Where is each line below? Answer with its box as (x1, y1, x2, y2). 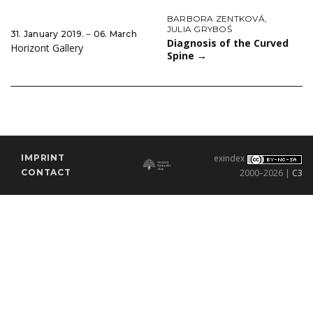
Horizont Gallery (10, 41, 83, 54)
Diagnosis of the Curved (167, 36, 289, 50)
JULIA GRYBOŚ (167, 24, 232, 35)
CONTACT (21, 167, 71, 178)
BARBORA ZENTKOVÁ (167, 13, 265, 24)
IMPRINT (21, 152, 65, 163)
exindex (213, 152, 245, 165)
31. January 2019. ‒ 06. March (10, 28, 137, 39)
